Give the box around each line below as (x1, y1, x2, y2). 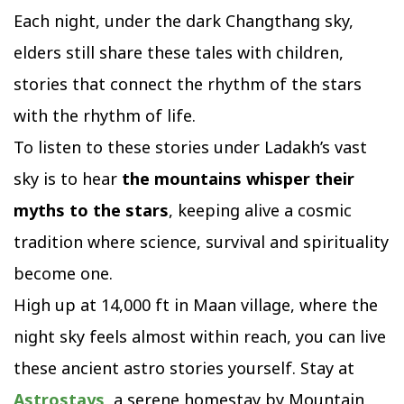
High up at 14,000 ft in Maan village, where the (14, 294, 378, 317)
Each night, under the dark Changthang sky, (14, 10, 353, 32)
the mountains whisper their (122, 168, 354, 190)
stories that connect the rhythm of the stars (14, 73, 362, 96)
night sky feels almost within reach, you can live (14, 326, 386, 348)
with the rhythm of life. (14, 105, 196, 127)
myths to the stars (14, 199, 169, 222)
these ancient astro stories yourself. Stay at (14, 357, 354, 380)
